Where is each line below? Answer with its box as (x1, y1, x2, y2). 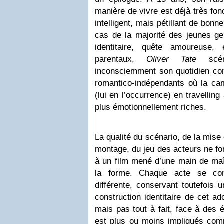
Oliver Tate (146, 54, 197, 64)
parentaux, (95, 54, 147, 64)
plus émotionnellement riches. (95, 102, 206, 112)
